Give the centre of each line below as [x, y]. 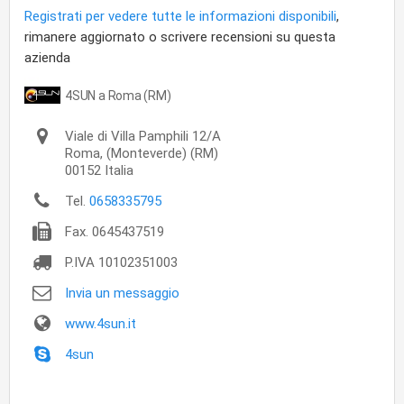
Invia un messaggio [122, 293]
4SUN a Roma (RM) [118, 96]
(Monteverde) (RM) [161, 153]
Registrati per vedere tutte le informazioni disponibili [180, 16]
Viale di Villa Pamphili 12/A [143, 136]
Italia [119, 170]
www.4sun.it [101, 324]
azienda [47, 58]
